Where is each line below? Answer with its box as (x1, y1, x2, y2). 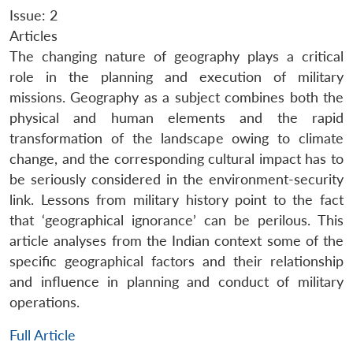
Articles (9, 27, 58, 44)
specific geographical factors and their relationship (9, 252, 344, 269)
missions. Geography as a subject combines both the (9, 88, 344, 106)
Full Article (9, 326, 76, 344)
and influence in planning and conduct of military (9, 273, 344, 290)
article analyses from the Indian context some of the (9, 232, 344, 249)
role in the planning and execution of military (9, 68, 344, 85)
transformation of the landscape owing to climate (9, 129, 344, 147)
